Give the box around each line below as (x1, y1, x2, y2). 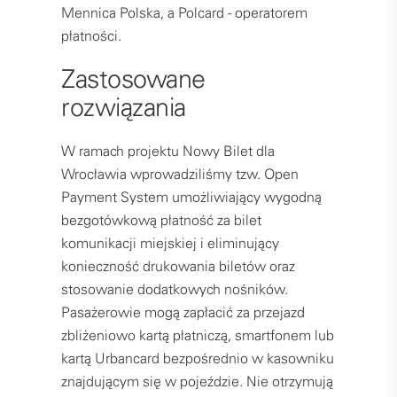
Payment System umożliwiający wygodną (61, 188, 322, 206)
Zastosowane (61, 63, 206, 95)
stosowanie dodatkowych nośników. (61, 280, 288, 299)
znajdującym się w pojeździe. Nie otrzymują (61, 372, 333, 391)
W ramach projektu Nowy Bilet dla (61, 142, 275, 160)
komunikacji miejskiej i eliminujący (61, 234, 279, 253)
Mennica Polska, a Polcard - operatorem (61, 4, 307, 22)
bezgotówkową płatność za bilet (61, 211, 261, 230)
